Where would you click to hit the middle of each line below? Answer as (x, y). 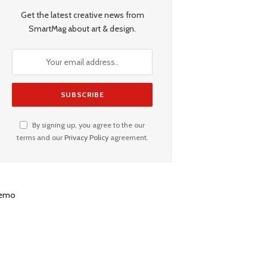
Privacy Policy (86, 138)
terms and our (40, 138)
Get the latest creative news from (82, 15)
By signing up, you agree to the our (88, 125)
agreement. (128, 138)
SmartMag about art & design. (82, 29)
